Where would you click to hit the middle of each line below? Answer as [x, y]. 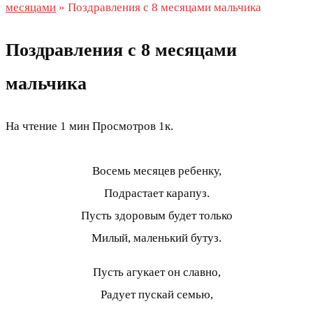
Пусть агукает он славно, [156, 272]
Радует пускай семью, [156, 295]
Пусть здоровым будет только [156, 216]
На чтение [31, 126]
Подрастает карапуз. [156, 194]
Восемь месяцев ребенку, [156, 171]
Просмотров [124, 126]
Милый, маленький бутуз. [156, 238]
